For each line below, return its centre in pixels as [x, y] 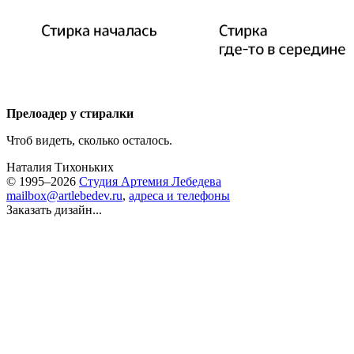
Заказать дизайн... [54, 210]
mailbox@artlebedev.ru [64, 196]
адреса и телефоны [179, 196]
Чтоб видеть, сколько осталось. [89, 140]
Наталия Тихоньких [60, 167]
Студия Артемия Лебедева [150, 181]
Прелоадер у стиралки [70, 113]
